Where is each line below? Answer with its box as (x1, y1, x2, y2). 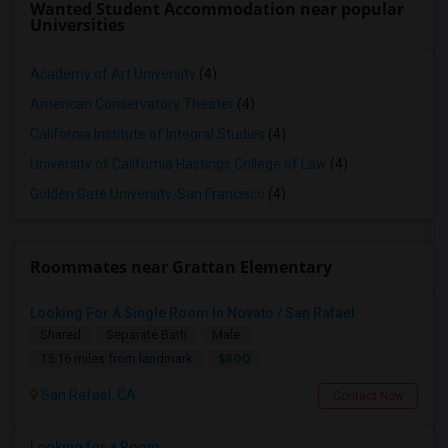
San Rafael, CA (38, 387, 136, 403)
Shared (40, 327, 81, 342)
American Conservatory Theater (30, 96, 234, 112)
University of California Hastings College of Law (30, 156, 327, 172)
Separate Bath (106, 327, 187, 342)
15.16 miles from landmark (40, 351, 193, 366)
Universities (30, 14, 125, 36)
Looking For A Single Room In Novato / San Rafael (30, 305, 355, 321)
